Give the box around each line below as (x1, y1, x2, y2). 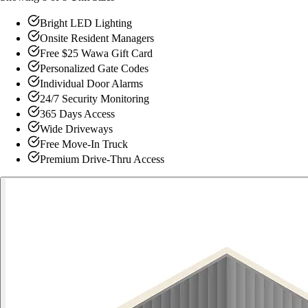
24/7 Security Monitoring (40, 92, 149, 104)
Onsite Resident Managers (40, 32, 154, 44)
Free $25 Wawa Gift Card (40, 47, 153, 59)
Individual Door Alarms (40, 77, 143, 89)
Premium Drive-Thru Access (40, 153, 164, 165)
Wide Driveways (40, 122, 113, 135)
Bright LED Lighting (40, 16, 132, 29)
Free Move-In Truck (40, 137, 128, 150)
